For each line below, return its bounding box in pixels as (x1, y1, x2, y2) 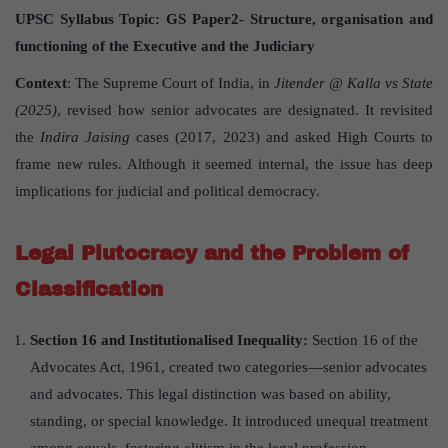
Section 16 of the (312, 332, 418, 349)
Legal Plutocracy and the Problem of (15, 242, 410, 265)
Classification (15, 278, 163, 301)
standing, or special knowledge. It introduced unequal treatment (30, 413, 428, 430)
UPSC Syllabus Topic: (15, 11, 161, 28)
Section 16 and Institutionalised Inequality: (30, 332, 312, 349)
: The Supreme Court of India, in (67, 75, 274, 92)
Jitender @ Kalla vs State (274, 75, 433, 92)
